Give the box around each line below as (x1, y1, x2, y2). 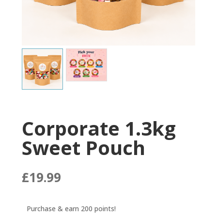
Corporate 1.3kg (21, 114, 176, 141)
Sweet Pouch (21, 134, 145, 161)
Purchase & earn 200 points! (26, 203, 116, 213)
